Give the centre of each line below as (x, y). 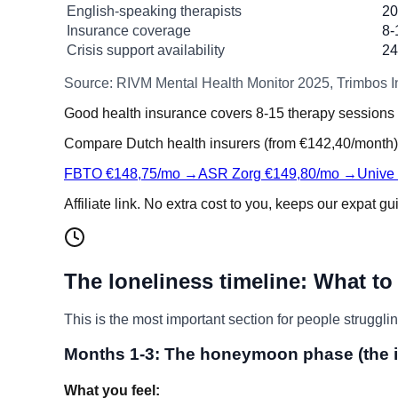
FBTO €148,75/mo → (131, 174)
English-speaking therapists (154, 12)
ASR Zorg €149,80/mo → (278, 174)
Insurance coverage (129, 31)
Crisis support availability (146, 51)
